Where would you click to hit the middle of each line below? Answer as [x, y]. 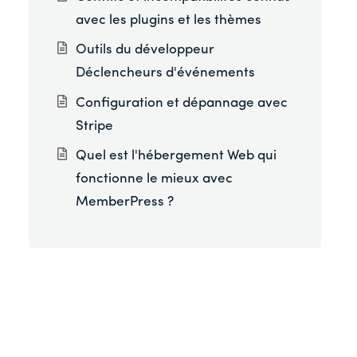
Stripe [95, 126]
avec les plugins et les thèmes [169, 20]
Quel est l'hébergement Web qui [177, 156]
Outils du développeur [145, 50]
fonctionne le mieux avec [155, 179]
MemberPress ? [125, 202]
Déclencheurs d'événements [166, 73]
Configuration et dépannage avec [182, 103]
